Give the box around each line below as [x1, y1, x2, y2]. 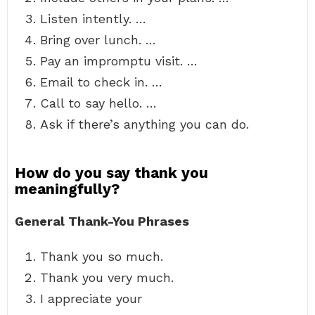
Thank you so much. [40, 249, 163, 264]
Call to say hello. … [40, 96, 157, 110]
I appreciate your [40, 291, 142, 306]
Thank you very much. [40, 270, 174, 285]
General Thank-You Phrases [15, 214, 189, 229]
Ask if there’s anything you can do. [40, 117, 249, 131]
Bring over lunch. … [40, 32, 156, 47]
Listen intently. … [40, 11, 146, 26]
